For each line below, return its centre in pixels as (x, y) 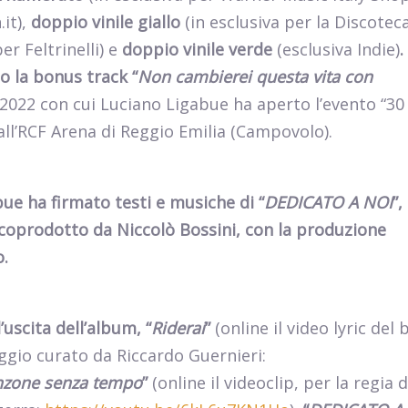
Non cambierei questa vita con (255, 77)
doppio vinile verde (197, 50)
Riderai (178, 328)
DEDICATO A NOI (328, 203)
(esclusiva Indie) (336, 50)
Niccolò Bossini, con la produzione (251, 230)
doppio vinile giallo (106, 22)
